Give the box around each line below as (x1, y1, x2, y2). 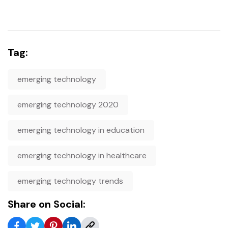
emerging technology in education (17, 124, 145, 135)
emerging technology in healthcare (17, 150, 147, 161)
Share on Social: (8, 197, 85, 211)
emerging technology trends (17, 175, 123, 186)
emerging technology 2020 (17, 99, 119, 110)
